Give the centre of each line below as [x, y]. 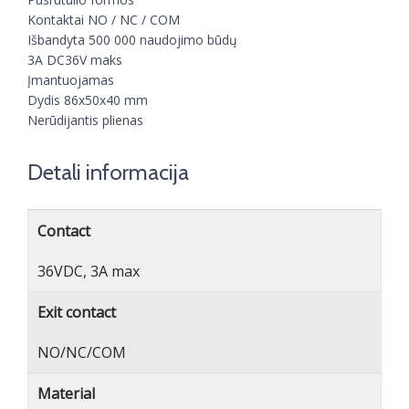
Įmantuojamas [71, 80]
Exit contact [77, 312]
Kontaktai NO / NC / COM [104, 20]
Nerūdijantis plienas [85, 120]
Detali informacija [108, 172]
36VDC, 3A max [89, 271]
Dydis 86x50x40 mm [88, 100]
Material [66, 393]
